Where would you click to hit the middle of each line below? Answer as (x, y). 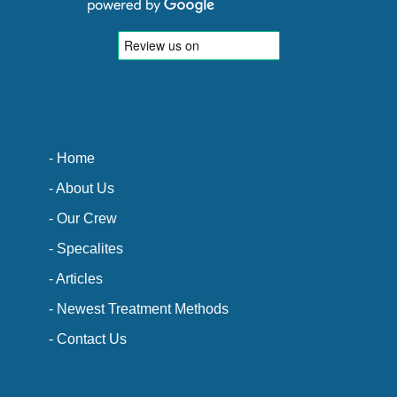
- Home (72, 157)
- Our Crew (83, 218)
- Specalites (86, 248)
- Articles (76, 278)
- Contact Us (88, 338)
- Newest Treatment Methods (139, 308)
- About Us (82, 187)
